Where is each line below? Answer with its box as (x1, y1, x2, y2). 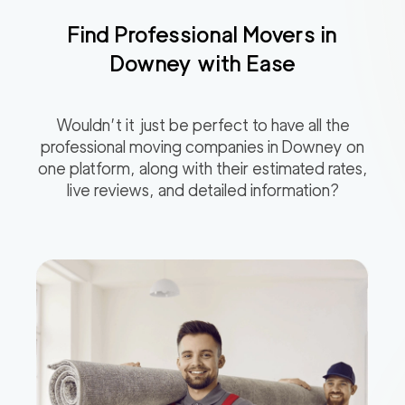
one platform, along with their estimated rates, (37, 159, 368, 179)
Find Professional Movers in (68, 22, 337, 49)
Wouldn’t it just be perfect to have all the (55, 116, 350, 136)
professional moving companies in (41, 137, 282, 157)
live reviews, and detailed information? (66, 181, 339, 201)
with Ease (191, 51, 296, 78)
